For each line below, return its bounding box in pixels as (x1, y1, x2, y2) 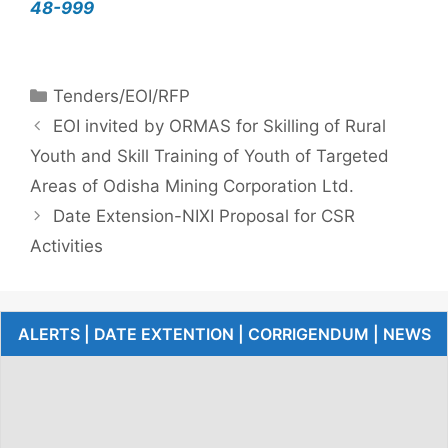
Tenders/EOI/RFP (53, 85, 191, 106)
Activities (30, 235, 103, 256)
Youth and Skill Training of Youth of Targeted (30, 145, 389, 166)
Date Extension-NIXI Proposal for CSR (53, 205, 356, 226)
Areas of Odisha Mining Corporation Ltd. (30, 175, 354, 196)
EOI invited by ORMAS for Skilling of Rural (53, 115, 387, 136)
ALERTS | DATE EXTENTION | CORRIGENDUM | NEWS (17, 323, 431, 344)
